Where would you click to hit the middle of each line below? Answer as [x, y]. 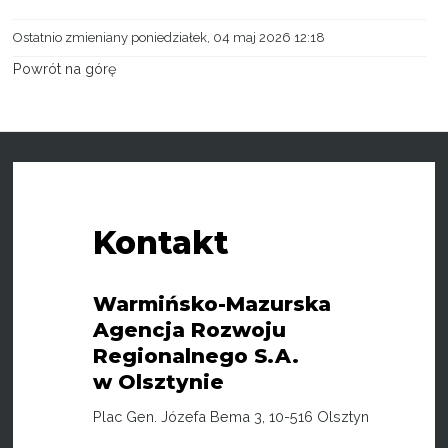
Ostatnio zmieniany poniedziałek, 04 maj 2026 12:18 [169, 38]
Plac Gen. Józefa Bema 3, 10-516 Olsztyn [231, 417]
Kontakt [161, 243]
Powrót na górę [65, 69]
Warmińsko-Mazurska [212, 304]
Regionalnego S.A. [196, 356]
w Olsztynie [159, 382]
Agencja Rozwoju [190, 330]
